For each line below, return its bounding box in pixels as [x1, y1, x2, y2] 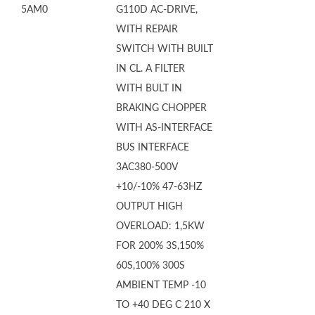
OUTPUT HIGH [116, 202, 183, 212]
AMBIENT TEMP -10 [116, 281, 206, 290]
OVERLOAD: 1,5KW [116, 221, 205, 231]
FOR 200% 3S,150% [116, 241, 204, 251]
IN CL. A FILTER [116, 64, 185, 74]
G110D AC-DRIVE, [116, 5, 198, 15]
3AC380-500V [116, 162, 178, 172]
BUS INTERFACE [116, 143, 189, 153]
